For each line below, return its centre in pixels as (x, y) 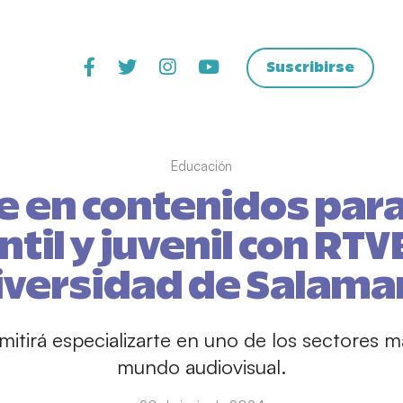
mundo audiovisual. (201, 366)
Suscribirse (310, 67)
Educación (201, 166)
